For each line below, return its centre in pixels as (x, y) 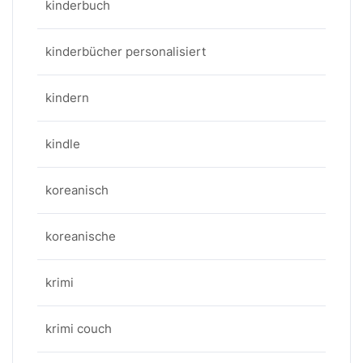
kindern (67, 98)
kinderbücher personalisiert (126, 51)
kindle (63, 144)
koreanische (81, 236)
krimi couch (79, 329)
